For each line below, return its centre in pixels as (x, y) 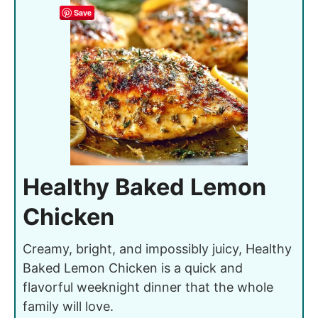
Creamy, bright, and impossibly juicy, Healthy (157, 248)
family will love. (68, 306)
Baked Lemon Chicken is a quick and (133, 268)
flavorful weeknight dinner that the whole (148, 287)
